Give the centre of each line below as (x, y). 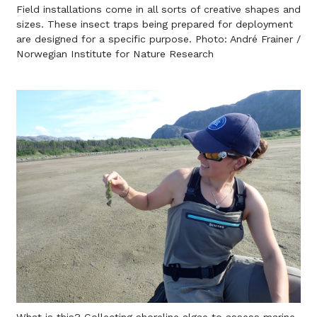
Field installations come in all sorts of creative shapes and (158, 9)
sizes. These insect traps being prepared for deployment (155, 24)
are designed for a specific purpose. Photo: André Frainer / (158, 39)
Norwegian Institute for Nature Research (115, 53)
